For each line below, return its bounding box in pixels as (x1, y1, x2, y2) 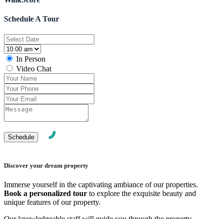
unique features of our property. (4, 198, 101, 207)
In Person (16, 54, 45, 63)
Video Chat (16, 64, 51, 73)
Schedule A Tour (4, 15, 59, 23)
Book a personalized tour (4, 189, 87, 198)
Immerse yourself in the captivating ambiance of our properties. (4, 180, 198, 189)
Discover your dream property (4, 161, 88, 169)
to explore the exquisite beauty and (87, 189, 196, 198)
